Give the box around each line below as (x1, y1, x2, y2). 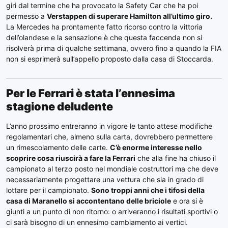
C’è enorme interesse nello (110, 143, 202, 152)
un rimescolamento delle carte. (6, 143, 110, 152)
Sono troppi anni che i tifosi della (91, 186, 205, 195)
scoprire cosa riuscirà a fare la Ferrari (6, 154, 135, 163)
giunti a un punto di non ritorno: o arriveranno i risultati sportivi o (6, 207, 218, 216)
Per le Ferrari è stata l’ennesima (6, 87, 175, 100)
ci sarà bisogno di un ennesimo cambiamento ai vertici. (6, 218, 188, 227)
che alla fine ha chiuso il (135, 154, 216, 163)
